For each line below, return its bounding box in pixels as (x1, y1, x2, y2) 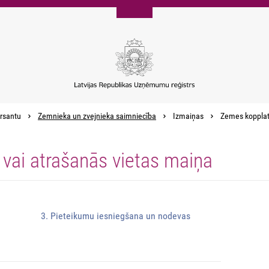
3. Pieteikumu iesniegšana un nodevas (41, 210, 190, 222)
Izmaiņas (171, 111, 204, 122)
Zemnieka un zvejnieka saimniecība (38, 111, 156, 122)
